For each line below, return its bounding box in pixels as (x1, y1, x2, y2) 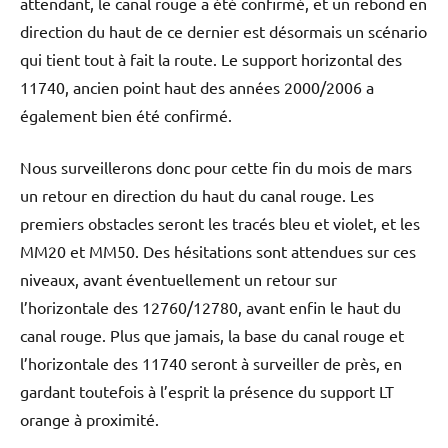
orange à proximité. (20, 408, 159, 429)
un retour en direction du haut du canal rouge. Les (20, 184, 374, 205)
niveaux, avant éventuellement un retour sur (20, 268, 337, 289)
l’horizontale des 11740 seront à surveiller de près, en (20, 352, 402, 373)
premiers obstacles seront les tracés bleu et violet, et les (20, 212, 420, 233)
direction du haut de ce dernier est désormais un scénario (20, 20, 427, 41)
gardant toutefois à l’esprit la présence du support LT (20, 380, 394, 401)
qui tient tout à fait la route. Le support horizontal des (20, 48, 402, 69)
